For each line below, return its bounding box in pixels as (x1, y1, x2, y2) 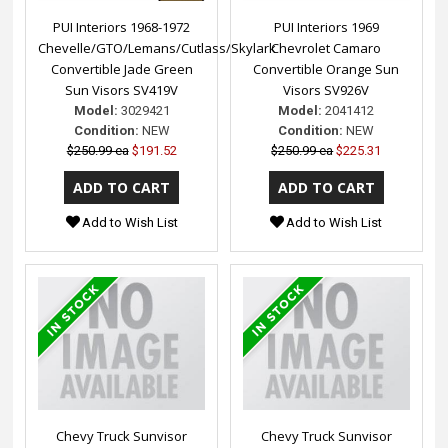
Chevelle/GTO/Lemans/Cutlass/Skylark (38, 38, 277, 57)
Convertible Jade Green (50, 59, 193, 78)
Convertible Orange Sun (253, 59, 400, 78)
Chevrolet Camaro (271, 38, 382, 57)
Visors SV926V (283, 80, 370, 99)
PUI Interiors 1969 (273, 17, 379, 36)
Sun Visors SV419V (65, 80, 179, 99)
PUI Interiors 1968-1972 (53, 17, 191, 36)
